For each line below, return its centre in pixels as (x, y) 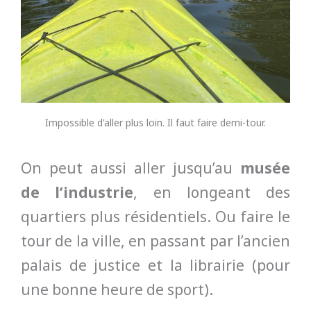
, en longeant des (212, 193)
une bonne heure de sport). (117, 290)
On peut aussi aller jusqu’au (131, 168)
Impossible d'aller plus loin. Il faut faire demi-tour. (155, 122)
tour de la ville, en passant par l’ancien (155, 241)
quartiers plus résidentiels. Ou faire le (155, 217)
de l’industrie (77, 193)
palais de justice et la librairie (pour (155, 266)
